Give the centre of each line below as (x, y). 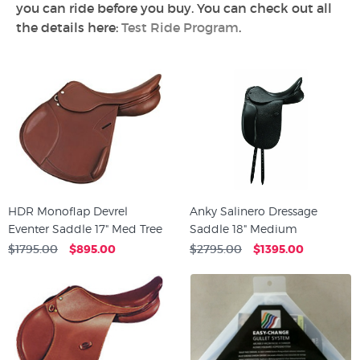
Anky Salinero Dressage (254, 211)
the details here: (69, 27)
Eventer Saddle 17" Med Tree (85, 229)
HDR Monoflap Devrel (68, 211)
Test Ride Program (180, 27)
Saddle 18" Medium (243, 229)
